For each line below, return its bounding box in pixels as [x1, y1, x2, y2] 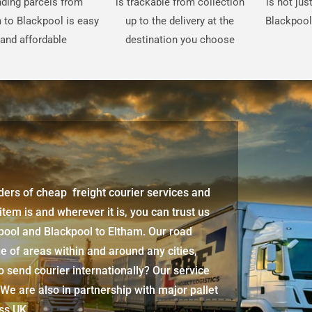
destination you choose [125, 33, 235, 47]
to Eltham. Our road [93, 225, 193, 239]
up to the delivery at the [125, 15, 235, 28]
